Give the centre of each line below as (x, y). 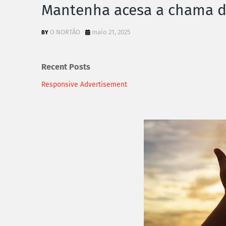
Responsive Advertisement (84, 84)
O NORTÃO (65, 32)
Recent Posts (66, 67)
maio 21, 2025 (111, 32)
